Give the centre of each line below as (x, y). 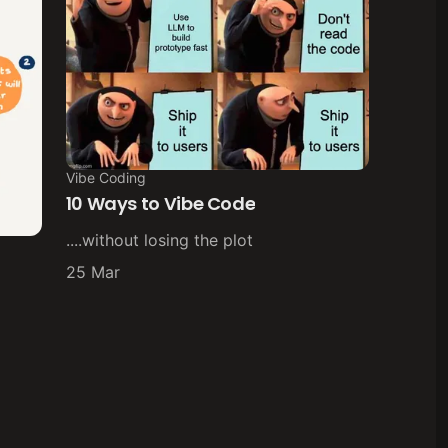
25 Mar (92, 271)
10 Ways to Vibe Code (160, 203)
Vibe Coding (105, 177)
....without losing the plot (159, 239)
